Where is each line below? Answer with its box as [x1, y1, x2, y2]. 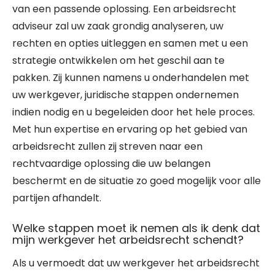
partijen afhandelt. [12, 191, 101, 205]
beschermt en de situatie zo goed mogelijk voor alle [12, 174, 261, 188]
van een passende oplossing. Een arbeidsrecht [12, 2, 236, 16]
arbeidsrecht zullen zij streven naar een [12, 139, 203, 153]
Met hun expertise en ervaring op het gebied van [12, 122, 247, 136]
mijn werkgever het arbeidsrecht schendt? [12, 232, 244, 247]
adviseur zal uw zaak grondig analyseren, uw [12, 19, 223, 33]
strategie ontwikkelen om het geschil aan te [12, 53, 225, 68]
